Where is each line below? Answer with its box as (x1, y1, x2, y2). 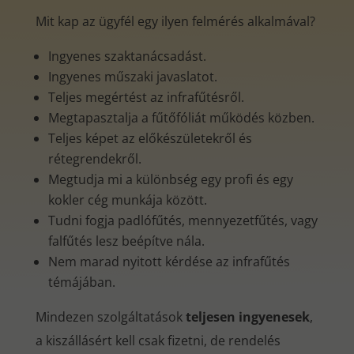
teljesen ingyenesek (185, 308, 310, 326)
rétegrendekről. (47, 150, 141, 168)
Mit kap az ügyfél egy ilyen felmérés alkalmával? (35, 13, 315, 30)
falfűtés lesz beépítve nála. (47, 232, 205, 250)
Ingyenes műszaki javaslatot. (47, 68, 217, 85)
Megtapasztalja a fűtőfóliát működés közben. (47, 109, 314, 126)
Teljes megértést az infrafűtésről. (47, 88, 244, 106)
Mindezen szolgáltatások (35, 308, 186, 326)
